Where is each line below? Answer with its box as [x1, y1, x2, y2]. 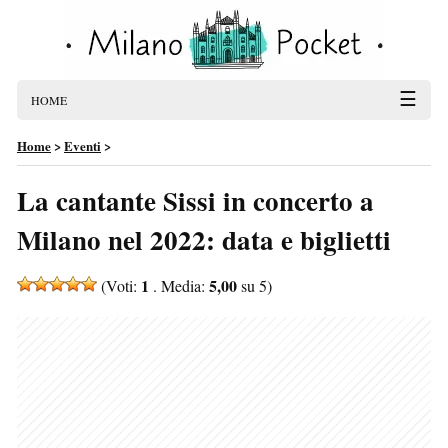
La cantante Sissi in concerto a [17, 181, 374, 220]
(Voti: [97, 275, 141, 296]
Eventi [64, 136, 101, 155]
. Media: [149, 275, 209, 296]
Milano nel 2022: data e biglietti [17, 220, 391, 259]
